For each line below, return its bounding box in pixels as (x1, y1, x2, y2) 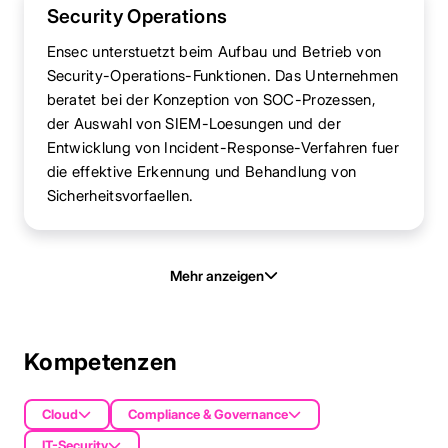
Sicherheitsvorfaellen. (46, 185, 194, 205)
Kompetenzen (24, 348, 178, 376)
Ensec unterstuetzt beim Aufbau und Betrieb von (46, 41, 382, 61)
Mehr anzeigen (170, 266, 264, 284)
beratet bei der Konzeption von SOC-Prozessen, (46, 89, 376, 109)
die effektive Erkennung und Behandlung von (46, 161, 357, 181)
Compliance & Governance (128, 406, 289, 423)
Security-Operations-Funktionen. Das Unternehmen (46, 65, 399, 85)
